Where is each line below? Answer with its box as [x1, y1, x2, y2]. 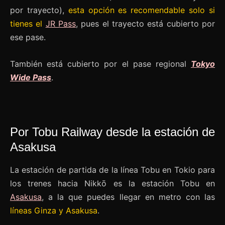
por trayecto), [10, 5, 68, 15]
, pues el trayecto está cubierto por [76, 18, 215, 29]
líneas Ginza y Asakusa [10, 205, 97, 215]
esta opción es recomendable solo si [68, 5, 215, 15]
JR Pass [45, 18, 76, 29]
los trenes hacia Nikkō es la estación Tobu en [10, 178, 215, 188]
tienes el [10, 18, 43, 29]
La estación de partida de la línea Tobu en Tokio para [10, 164, 215, 175]
